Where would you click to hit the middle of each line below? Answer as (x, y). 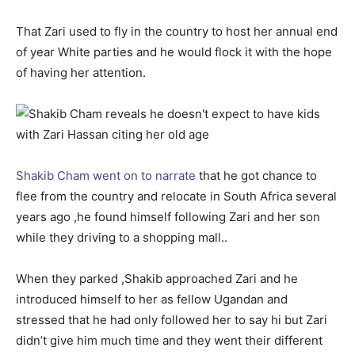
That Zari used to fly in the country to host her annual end (177, 32)
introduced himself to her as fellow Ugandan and (152, 300)
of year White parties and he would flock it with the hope (174, 52)
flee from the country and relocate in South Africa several (176, 197)
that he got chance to (256, 176)
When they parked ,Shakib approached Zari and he (157, 279)
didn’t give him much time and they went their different (169, 341)
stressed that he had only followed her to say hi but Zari (172, 320)
